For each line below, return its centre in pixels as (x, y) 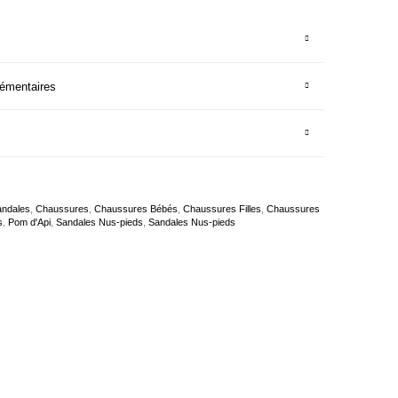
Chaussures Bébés (136, 208)
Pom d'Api (29, 222)
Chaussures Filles (222, 208)
